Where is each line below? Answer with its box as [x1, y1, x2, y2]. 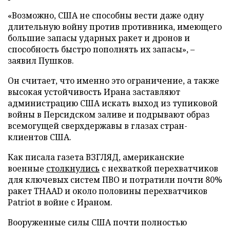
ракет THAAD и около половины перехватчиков [8, 185, 207, 197]
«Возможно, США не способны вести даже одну [8, 9, 204, 21]
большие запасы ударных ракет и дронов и [8, 32, 190, 44]
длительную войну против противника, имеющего [8, 21, 222, 32]
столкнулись [46, 162, 100, 174]
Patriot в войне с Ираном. [8, 196, 112, 208]
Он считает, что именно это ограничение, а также [8, 74, 219, 86]
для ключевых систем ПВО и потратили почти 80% [8, 174, 222, 185]
